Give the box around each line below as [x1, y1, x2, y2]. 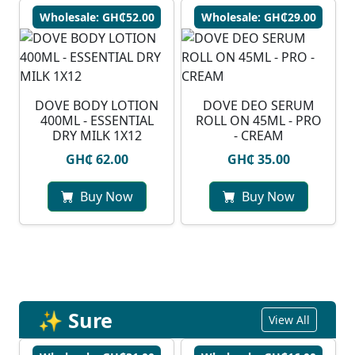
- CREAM [233, 127, 284, 145]
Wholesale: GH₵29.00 [200, 10, 316, 25]
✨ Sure [38, 306, 113, 334]
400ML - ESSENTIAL [40, 112, 154, 130]
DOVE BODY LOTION [35, 97, 158, 115]
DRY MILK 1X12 [52, 127, 142, 145]
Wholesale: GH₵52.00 [39, 10, 155, 25]
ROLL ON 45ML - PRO [195, 112, 322, 130]
